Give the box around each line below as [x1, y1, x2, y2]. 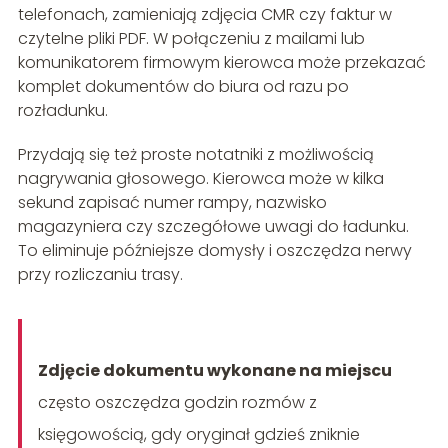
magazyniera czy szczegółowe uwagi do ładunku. [17, 215, 409, 239]
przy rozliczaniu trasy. [17, 263, 183, 287]
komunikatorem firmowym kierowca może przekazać [17, 51, 426, 75]
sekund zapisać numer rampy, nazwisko [17, 191, 327, 215]
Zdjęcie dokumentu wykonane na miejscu [37, 359, 392, 383]
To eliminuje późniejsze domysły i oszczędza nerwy [17, 239, 412, 263]
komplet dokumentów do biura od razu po [17, 75, 349, 99]
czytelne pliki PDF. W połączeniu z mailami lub [17, 27, 365, 51]
